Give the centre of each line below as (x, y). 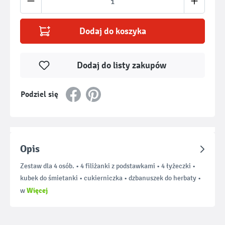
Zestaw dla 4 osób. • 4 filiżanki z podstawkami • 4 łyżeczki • (108, 166)
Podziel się (39, 94)
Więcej (37, 190)
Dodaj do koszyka (113, 31)
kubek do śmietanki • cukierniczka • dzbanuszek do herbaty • (110, 178)
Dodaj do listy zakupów (121, 65)
